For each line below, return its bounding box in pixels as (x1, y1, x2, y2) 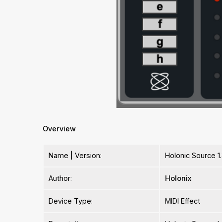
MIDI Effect (165, 197, 201, 206)
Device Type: (49, 197, 93, 206)
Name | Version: (49, 151, 102, 160)
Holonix (165, 174, 192, 183)
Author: (49, 174, 72, 183)
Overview (43, 124, 76, 133)
